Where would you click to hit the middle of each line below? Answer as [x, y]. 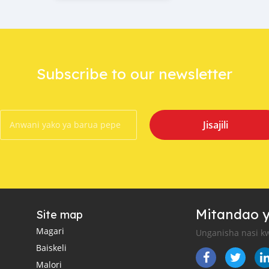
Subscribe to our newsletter [134, 73]
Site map [59, 214]
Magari [50, 231]
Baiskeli [51, 247]
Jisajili [216, 125]
